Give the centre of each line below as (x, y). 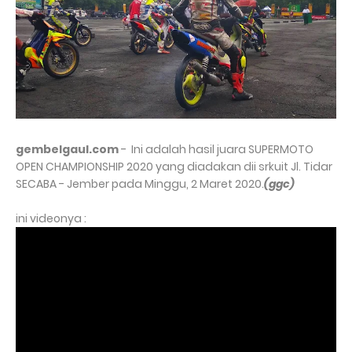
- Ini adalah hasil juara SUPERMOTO (216, 149)
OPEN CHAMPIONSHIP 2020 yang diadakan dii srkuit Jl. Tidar (174, 166)
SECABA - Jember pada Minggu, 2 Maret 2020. (140, 183)
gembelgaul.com (67, 149)
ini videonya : (51, 218)
